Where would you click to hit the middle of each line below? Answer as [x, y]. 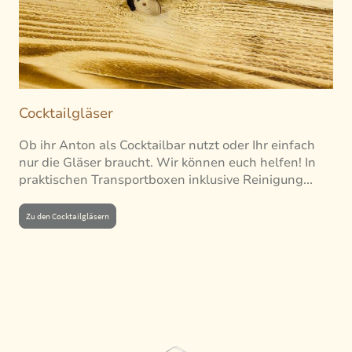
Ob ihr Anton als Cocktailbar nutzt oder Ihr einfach [167, 146]
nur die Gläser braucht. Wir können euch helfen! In [167, 163]
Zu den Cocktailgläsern [68, 216]
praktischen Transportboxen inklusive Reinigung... [166, 180]
